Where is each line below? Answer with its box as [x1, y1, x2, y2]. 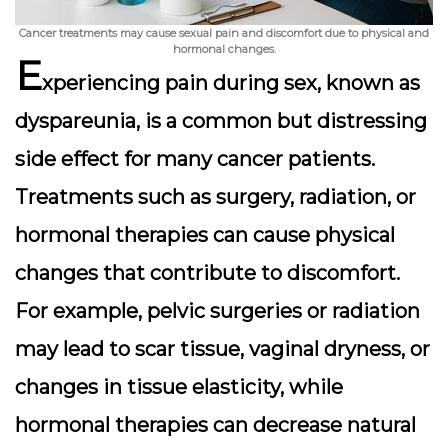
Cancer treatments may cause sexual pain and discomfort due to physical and [19, 26, 429, 40]
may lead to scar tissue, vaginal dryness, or [15, 337, 430, 361]
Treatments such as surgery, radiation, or [15, 185, 416, 209]
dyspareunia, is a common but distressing [15, 109, 427, 133]
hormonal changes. [172, 42, 276, 56]
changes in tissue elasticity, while [15, 375, 343, 399]
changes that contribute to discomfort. [15, 261, 400, 285]
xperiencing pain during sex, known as [42, 71, 420, 95]
